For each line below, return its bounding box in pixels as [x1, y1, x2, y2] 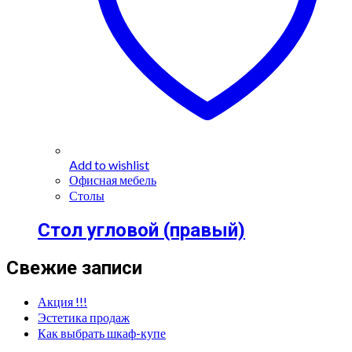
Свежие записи [6, 256, 142, 279]
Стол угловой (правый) [38, 218, 245, 241]
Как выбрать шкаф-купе [38, 325, 166, 341]
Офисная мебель [69, 171, 156, 187]
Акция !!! [38, 294, 87, 310]
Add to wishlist [69, 156, 149, 172]
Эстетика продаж [38, 310, 130, 325]
